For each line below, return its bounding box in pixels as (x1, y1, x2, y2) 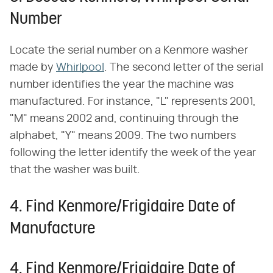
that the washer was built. (10, 164, 140, 175)
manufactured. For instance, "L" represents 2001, (10, 96, 256, 107)
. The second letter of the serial (104, 62, 263, 73)
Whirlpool (56, 62, 104, 73)
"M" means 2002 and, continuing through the (10, 113, 239, 124)
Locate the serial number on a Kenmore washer (10, 44, 248, 56)
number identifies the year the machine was (10, 79, 233, 90)
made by (10, 62, 56, 73)
